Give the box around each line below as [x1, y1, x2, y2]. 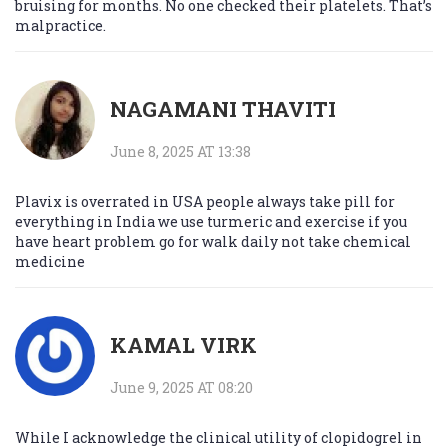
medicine [15, 252, 85, 272]
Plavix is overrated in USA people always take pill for [15, 192, 395, 212]
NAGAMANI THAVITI [110, 95, 336, 124]
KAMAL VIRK [110, 331, 257, 360]
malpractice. [15, 16, 106, 36]
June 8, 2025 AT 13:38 [110, 142, 251, 162]
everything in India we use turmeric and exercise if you [15, 212, 407, 232]
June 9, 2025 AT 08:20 [110, 378, 253, 398]
